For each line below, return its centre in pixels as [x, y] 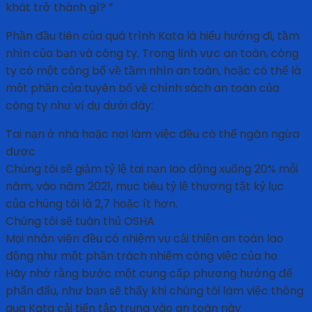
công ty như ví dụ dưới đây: [79, 106]
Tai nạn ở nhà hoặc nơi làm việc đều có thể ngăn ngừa [153, 134]
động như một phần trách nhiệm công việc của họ [141, 256]
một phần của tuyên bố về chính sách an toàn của [142, 88]
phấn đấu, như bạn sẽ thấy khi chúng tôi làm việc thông [155, 291]
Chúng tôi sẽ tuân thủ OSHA [80, 221]
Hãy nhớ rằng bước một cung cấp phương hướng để [149, 274]
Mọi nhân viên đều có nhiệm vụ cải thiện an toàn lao [145, 239]
